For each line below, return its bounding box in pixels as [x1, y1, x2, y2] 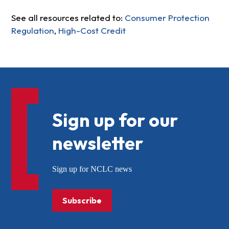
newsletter [52, 131, 143, 155]
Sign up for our [52, 108, 178, 132]
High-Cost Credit [58, 25, 126, 36]
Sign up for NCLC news [52, 165, 132, 174]
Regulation [11, 25, 54, 36]
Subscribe [62, 195, 102, 206]
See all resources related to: [11, 12, 125, 24]
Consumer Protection [124, 12, 210, 24]
